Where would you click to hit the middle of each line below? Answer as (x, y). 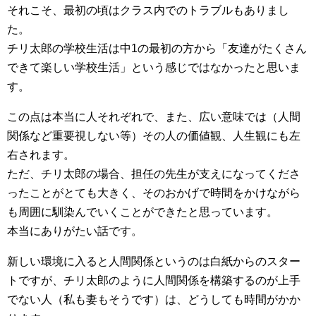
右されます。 (41, 155)
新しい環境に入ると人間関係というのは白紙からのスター (154, 261)
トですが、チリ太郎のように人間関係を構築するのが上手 (154, 280)
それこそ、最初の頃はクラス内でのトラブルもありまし (148, 10)
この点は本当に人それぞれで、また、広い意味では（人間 (154, 117)
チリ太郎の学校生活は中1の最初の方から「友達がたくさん (157, 48)
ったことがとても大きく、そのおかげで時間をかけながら (154, 193)
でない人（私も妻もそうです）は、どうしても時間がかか (154, 299)
